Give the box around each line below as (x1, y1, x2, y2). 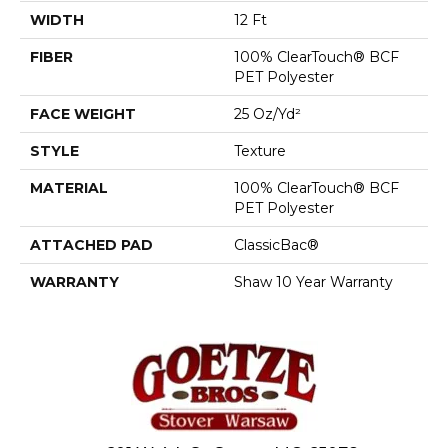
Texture (234, 142, 286, 160)
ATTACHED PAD (30, 236, 153, 254)
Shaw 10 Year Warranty (234, 273, 393, 291)
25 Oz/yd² (234, 105, 301, 123)
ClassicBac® (234, 236, 319, 254)
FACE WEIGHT (30, 105, 136, 123)
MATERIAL (30, 179, 108, 197)
